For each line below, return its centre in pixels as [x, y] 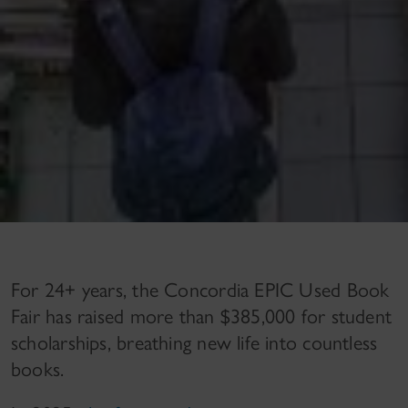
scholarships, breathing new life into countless [194, 342]
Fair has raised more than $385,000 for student [202, 316]
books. [38, 369]
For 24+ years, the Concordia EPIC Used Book [200, 290]
